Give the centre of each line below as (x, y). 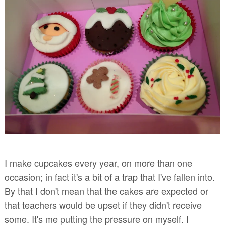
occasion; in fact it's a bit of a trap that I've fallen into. (109, 177)
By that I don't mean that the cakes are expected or (106, 191)
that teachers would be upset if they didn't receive (103, 205)
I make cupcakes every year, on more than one (98, 162)
